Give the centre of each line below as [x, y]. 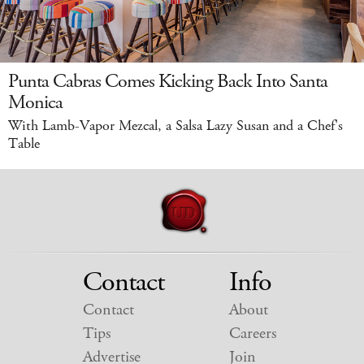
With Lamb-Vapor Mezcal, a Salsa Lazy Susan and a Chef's [175, 126]
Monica [35, 102]
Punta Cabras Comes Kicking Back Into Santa [168, 81]
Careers [252, 333]
